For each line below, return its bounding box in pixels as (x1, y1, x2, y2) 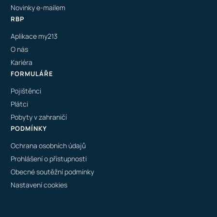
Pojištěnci (11, 86, 42, 95)
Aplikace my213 (11, 31, 58, 41)
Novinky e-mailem (11, 3, 66, 12)
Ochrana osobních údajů (11, 141, 86, 150)
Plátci (11, 99, 29, 108)
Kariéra (11, 58, 33, 67)
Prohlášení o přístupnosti (11, 154, 87, 163)
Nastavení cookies (11, 180, 68, 189)
